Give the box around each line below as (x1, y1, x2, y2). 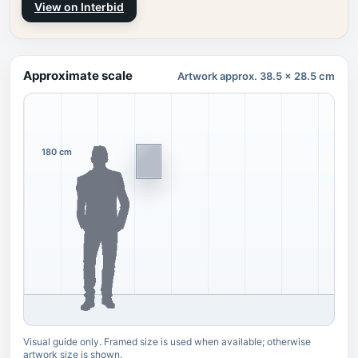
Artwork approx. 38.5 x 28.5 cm (177, 70, 335, 82)
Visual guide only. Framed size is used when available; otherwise (23, 336, 311, 348)
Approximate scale (23, 68, 133, 83)
